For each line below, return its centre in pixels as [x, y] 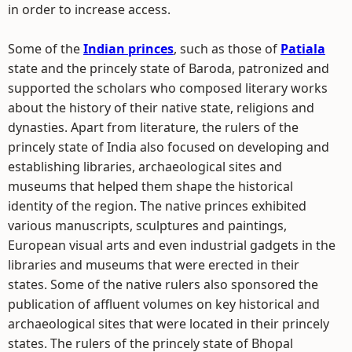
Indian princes [128, 49]
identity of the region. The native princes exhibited [157, 206]
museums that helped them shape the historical [150, 186]
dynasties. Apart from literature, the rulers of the [153, 127]
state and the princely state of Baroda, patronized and [169, 68]
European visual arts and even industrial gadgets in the [172, 245]
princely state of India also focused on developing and [169, 147]
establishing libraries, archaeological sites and [145, 167]
